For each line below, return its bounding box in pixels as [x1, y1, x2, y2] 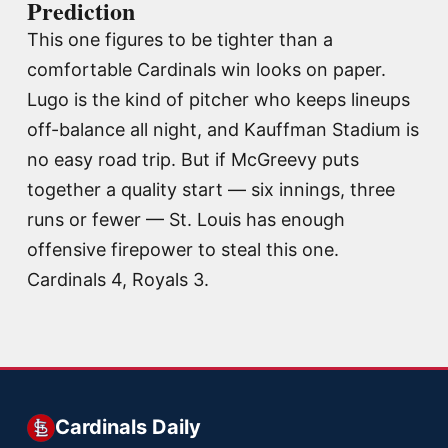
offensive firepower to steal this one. [27, 238, 339, 260]
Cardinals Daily [55, 415, 201, 439]
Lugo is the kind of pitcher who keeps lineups [27, 88, 410, 110]
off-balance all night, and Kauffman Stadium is [27, 118, 419, 140]
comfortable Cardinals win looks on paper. [27, 58, 386, 80]
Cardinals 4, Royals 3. [27, 268, 209, 290]
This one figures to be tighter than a [27, 28, 333, 50]
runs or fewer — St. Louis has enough [27, 208, 345, 230]
